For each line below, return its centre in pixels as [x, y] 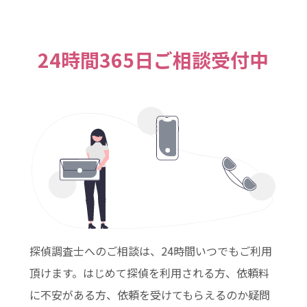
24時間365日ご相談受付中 [153, 60]
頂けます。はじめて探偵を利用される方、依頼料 [149, 273]
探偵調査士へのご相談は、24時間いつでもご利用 [150, 251]
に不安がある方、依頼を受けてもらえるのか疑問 [149, 295]
